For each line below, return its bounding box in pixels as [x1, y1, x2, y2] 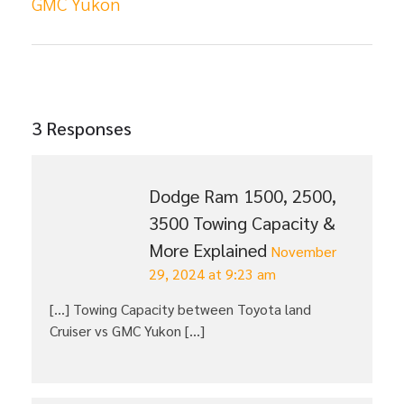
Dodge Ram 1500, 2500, [149, 184, 336, 208]
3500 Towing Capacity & [149, 211, 335, 235]
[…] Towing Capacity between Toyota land [50, 299, 311, 319]
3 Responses [32, 116, 132, 141]
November [271, 242, 336, 262]
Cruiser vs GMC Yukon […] [50, 321, 205, 341]
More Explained [149, 238, 267, 262]
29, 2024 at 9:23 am [149, 264, 276, 284]
